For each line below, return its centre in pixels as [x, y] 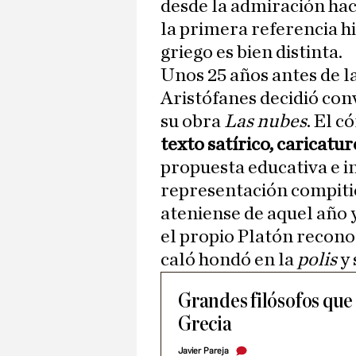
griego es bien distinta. [252, 53]
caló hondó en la [227, 260]
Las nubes [265, 122]
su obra [192, 122]
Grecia [205, 324]
